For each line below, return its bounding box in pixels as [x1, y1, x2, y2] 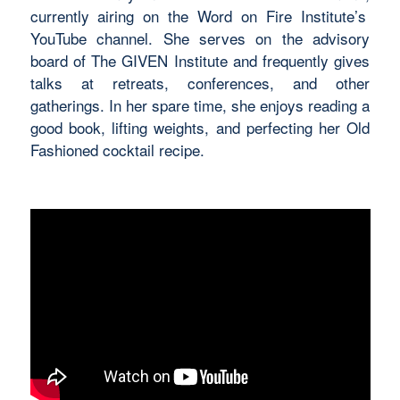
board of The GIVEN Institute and [29, 49, 263, 72]
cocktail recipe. [97, 138, 204, 162]
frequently [262, 49, 329, 72]
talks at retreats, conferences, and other [29, 71, 371, 95]
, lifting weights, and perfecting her [100, 116, 347, 139]
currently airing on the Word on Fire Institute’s [29, 4, 366, 28]
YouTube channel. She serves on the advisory [29, 27, 371, 50]
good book [29, 116, 101, 139]
